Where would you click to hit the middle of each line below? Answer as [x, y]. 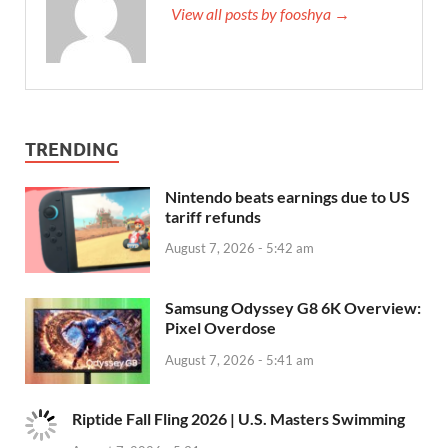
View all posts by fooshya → [260, 13]
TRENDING [72, 149]
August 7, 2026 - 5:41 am [239, 359]
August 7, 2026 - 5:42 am [239, 248]
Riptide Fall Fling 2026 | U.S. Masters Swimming [238, 418]
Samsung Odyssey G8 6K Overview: [293, 307]
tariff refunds [213, 216]
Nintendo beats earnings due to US [287, 196]
